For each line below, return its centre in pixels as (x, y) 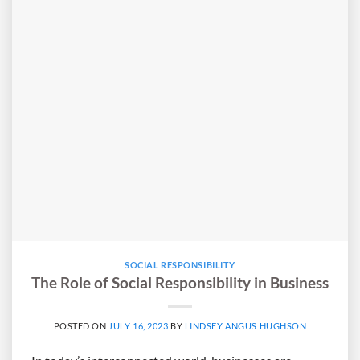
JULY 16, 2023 (139, 326)
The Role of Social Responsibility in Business (180, 283)
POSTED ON (81, 326)
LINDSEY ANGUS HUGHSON (245, 326)
